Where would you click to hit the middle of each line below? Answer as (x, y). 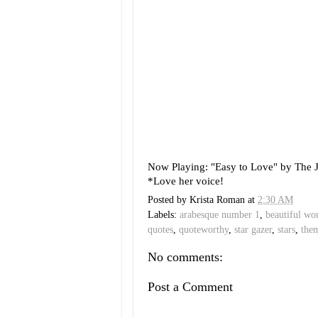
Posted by (169, 200)
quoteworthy (204, 230)
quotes (160, 230)
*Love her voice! (186, 181)
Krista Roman (217, 200)
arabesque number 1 (220, 215)
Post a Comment (190, 286)
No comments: (185, 257)
